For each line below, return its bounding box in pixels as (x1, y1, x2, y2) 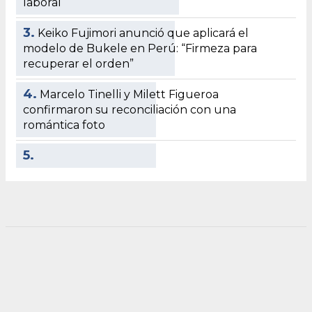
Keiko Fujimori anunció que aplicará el (38, 26, 249, 40)
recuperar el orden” (23, 57, 134, 71)
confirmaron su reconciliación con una (23, 103, 236, 117)
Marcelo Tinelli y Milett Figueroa (40, 88, 219, 102)
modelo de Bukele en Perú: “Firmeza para (23, 42, 257, 56)
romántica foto (23, 118, 105, 132)
